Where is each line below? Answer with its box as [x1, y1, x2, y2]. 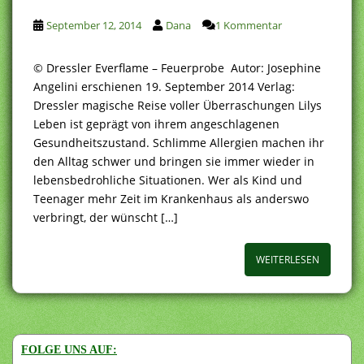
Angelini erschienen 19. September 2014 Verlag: [33, 78, 295, 94]
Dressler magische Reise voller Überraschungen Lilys [33, 97, 322, 113]
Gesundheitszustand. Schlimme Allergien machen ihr [33, 134, 324, 150]
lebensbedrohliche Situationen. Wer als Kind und [33, 171, 302, 188]
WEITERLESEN [256, 252, 319, 266]
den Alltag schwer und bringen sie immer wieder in [33, 153, 314, 169]
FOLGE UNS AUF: [21, 343, 117, 356]
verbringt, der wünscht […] [33, 209, 178, 225]
